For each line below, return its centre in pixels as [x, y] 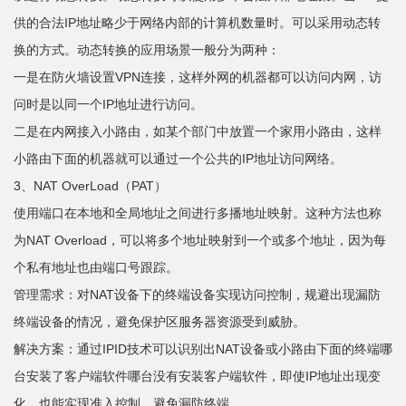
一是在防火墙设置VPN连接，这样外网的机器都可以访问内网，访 [198, 77]
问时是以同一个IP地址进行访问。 [108, 105]
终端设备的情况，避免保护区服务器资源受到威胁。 [159, 322]
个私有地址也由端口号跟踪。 [96, 268]
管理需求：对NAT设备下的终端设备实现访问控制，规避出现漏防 [197, 295]
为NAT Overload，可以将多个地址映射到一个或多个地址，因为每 [200, 241]
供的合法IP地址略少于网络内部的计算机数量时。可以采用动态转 [197, 23]
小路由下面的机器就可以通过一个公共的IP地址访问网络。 [178, 159]
